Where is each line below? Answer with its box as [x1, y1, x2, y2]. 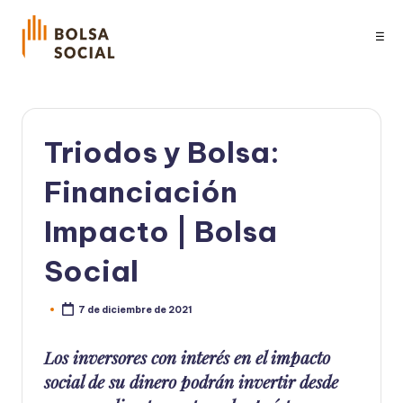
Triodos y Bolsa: [44, 134, 280, 171]
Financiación [44, 174, 237, 210]
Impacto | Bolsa [44, 213, 277, 250]
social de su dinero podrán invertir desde [44, 369, 338, 393]
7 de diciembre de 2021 [78, 303, 193, 316]
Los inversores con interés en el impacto [44, 345, 330, 369]
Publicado [43, 307, 94, 319]
